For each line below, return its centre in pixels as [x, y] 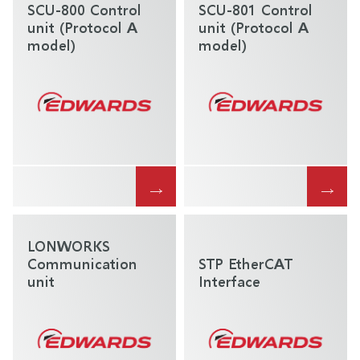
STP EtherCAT [245, 263]
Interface [229, 280]
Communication [82, 263]
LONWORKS [69, 245]
